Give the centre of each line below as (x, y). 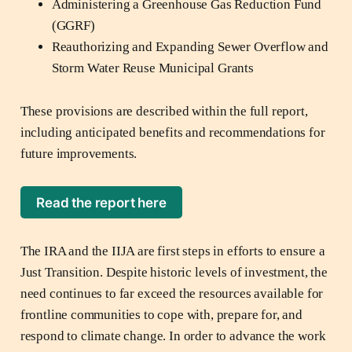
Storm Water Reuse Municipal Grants (152, 68)
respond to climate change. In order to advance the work (173, 335)
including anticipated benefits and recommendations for (172, 133)
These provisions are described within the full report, (164, 112)
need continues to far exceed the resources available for (172, 293)
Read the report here (101, 202)
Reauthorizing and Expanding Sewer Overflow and (190, 47)
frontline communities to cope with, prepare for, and (161, 314)
